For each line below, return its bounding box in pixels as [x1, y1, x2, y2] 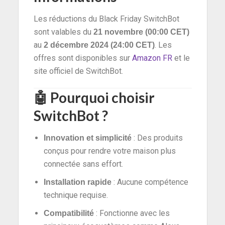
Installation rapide [43, 177, 111, 186]
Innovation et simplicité [43, 133, 132, 142]
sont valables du [33, 27, 93, 37]
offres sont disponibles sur [33, 53, 132, 63]
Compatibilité [43, 208, 94, 217]
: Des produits [131, 133, 183, 143]
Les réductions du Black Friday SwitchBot [33, 14, 179, 24]
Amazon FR [132, 53, 172, 63]
